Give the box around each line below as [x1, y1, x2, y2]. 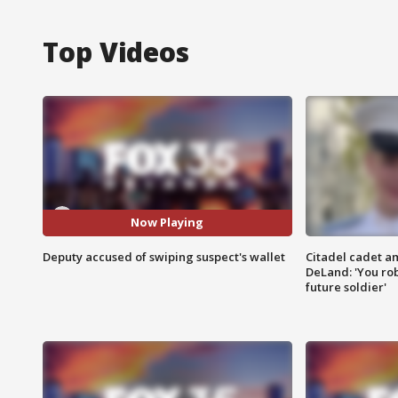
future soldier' [305, 278, 386, 295]
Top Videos [43, 33, 189, 70]
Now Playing [131, 214, 204, 231]
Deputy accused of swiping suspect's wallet [43, 248, 285, 265]
